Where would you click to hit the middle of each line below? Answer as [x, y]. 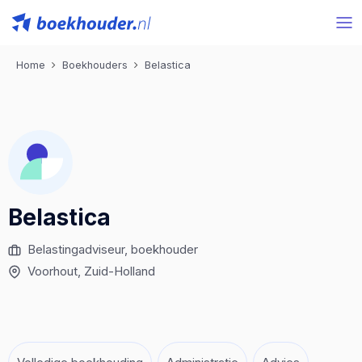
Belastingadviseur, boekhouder [113, 249]
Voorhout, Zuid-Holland [91, 271]
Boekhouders [95, 65]
